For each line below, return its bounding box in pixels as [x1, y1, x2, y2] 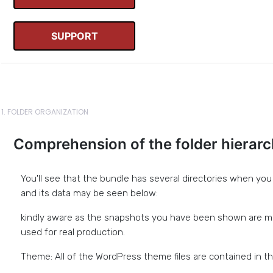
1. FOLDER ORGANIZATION [1, 107, 88, 117]
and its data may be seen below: [21, 188, 158, 199]
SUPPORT [51, 30, 98, 42]
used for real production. [21, 227, 125, 238]
